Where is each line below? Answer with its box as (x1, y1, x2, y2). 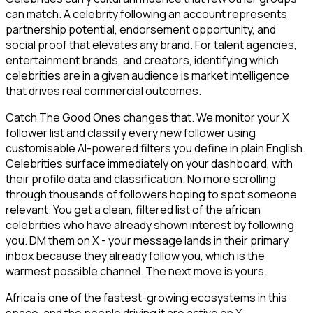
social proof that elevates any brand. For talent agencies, (6, 37, 297, 53)
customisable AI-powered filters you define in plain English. (6, 140, 305, 156)
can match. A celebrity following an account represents (6, 6, 287, 22)
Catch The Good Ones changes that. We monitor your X (6, 110, 289, 126)
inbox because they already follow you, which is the (6, 248, 265, 264)
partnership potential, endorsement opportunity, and (6, 22, 276, 38)
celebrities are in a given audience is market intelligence (6, 68, 289, 84)
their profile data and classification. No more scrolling (6, 171, 276, 187)
